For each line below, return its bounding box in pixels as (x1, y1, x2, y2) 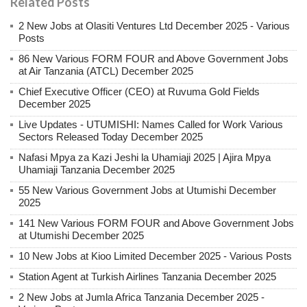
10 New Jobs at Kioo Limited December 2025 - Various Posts (19, 250, 292, 262)
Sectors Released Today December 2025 (19, 131, 203, 143)
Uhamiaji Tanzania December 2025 (19, 164, 175, 176)
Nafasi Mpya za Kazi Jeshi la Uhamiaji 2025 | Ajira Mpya (19, 151, 271, 164)
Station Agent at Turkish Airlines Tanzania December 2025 (19, 271, 276, 283)
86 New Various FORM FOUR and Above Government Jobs (19, 53, 288, 65)
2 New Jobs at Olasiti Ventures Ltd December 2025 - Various (19, 20, 290, 32)
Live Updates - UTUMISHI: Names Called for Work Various (19, 119, 283, 131)
